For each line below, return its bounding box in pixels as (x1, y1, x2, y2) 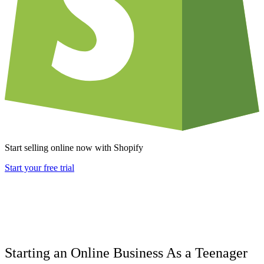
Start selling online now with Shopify (5, 143, 143, 153)
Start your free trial (5, 163, 74, 173)
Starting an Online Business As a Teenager (5, 245, 247, 260)
